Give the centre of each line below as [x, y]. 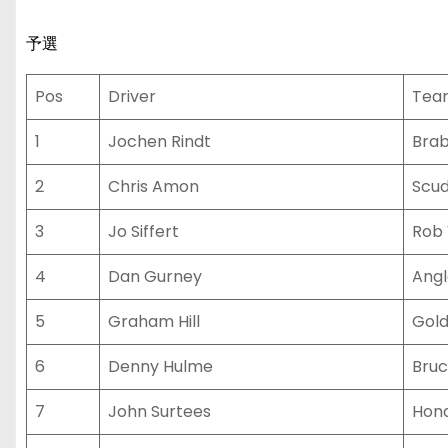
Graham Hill [154, 321]
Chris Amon [153, 186]
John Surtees [159, 411]
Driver [132, 96]
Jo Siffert [143, 231]
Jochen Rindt [159, 141]
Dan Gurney [155, 276]
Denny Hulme [160, 366]
